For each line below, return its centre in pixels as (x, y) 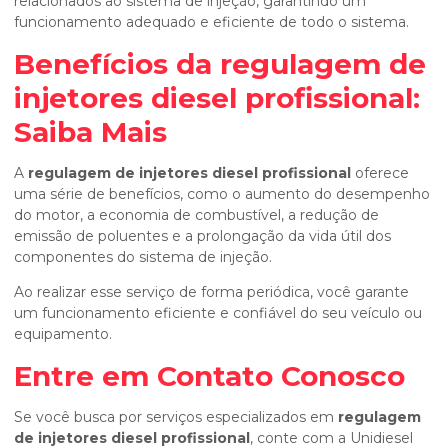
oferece (380, 173)
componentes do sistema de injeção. (143, 257)
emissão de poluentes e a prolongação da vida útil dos (202, 236)
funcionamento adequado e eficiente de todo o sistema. (211, 22)
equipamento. (63, 334)
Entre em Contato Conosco (209, 376)
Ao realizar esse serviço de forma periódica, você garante (211, 292)
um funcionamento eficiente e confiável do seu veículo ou (218, 313)
